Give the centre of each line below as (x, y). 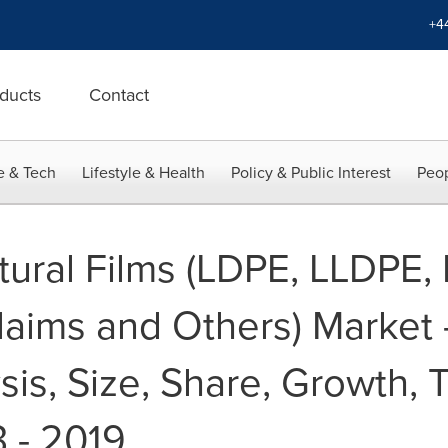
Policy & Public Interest (311, 172)
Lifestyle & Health (143, 172)
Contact (119, 95)
